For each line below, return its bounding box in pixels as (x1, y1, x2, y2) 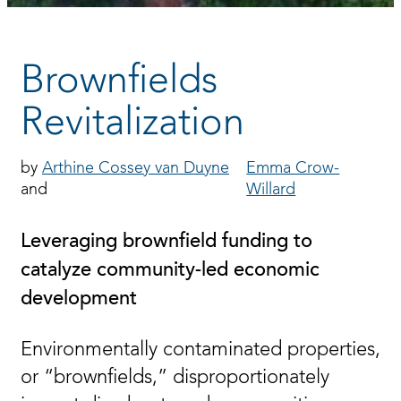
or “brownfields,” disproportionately (21, 368, 329, 388)
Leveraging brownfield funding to (21, 233, 312, 252)
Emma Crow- (246, 161, 340, 176)
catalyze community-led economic (21, 261, 320, 281)
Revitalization (21, 105, 244, 143)
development (21, 290, 137, 310)
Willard (246, 183, 296, 198)
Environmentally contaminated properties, (21, 340, 380, 360)
